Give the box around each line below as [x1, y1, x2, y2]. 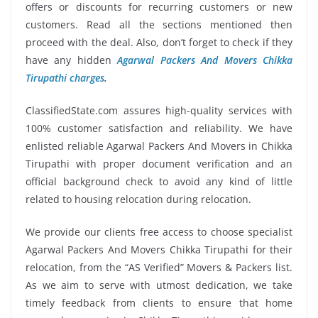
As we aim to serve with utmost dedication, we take [26, 278, 292, 292]
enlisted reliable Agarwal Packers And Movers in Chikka [26, 138, 292, 153]
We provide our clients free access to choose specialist [26, 224, 292, 238]
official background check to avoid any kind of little [26, 174, 292, 188]
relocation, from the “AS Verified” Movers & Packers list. [26, 260, 292, 274]
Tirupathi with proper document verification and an [26, 156, 292, 170]
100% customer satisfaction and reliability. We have [26, 121, 292, 135]
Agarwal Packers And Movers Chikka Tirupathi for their [26, 242, 292, 256]
